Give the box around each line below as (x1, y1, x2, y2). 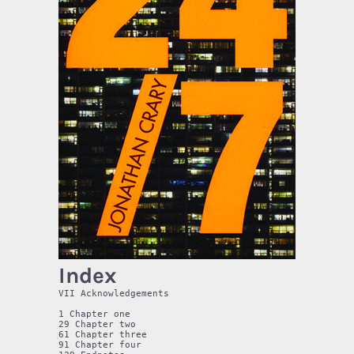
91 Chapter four (58, 339, 141, 350)
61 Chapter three (58, 329, 147, 340)
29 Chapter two (58, 318, 136, 330)
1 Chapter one (58, 308, 130, 319)
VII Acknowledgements (58, 288, 169, 299)
